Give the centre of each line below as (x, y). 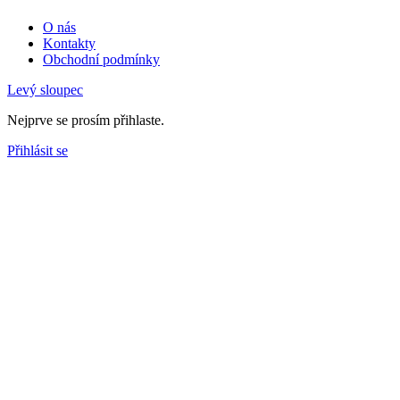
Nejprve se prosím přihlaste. (86, 120)
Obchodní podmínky (101, 59)
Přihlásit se (37, 150)
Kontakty (69, 43)
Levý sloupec (45, 89)
